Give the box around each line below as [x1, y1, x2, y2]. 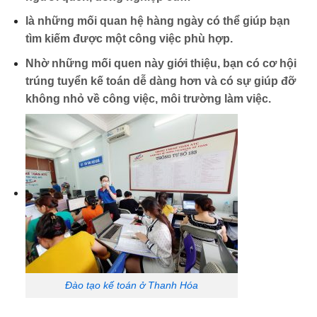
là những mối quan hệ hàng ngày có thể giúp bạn [25, 15, 290, 28]
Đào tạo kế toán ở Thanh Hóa [64, 279, 198, 292]
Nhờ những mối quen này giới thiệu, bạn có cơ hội [25, 57, 296, 69]
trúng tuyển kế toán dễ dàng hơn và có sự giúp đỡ [25, 74, 296, 87]
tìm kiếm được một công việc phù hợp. [25, 33, 233, 45]
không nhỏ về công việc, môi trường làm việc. [25, 92, 271, 105]
